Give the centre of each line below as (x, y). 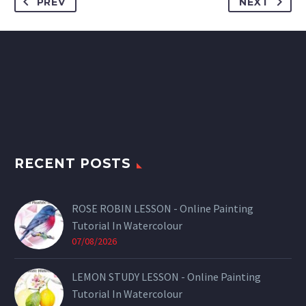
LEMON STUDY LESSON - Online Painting (166, 276)
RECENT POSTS (73, 163)
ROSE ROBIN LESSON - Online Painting (163, 208)
